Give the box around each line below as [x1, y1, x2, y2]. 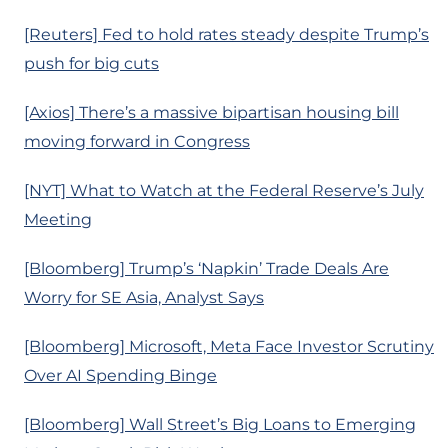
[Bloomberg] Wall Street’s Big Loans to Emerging [24, 415, 416, 435]
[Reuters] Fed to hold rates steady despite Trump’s [24, 25, 429, 45]
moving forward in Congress [24, 132, 250, 152]
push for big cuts [24, 54, 159, 74]
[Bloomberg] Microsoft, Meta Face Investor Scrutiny [24, 337, 434, 357]
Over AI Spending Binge [24, 366, 217, 386]
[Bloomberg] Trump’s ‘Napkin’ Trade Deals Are [24, 259, 389, 279]
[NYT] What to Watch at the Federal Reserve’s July [24, 181, 424, 201]
